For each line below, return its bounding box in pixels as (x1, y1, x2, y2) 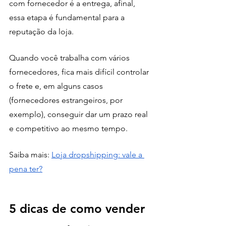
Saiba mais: (9, 149, 51, 159)
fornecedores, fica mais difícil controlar (9, 67, 151, 77)
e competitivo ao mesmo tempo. (9, 123, 128, 133)
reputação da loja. (9, 26, 74, 36)
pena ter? (9, 163, 42, 174)
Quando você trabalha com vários (9, 52, 132, 63)
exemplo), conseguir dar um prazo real (9, 109, 150, 119)
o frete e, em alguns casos (9, 81, 105, 91)
